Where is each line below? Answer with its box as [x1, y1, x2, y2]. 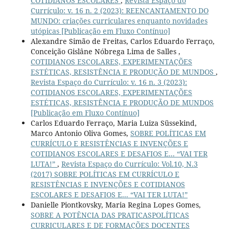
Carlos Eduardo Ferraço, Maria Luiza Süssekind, [30, 118, 197, 128]
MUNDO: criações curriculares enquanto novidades [30, 16, 208, 26]
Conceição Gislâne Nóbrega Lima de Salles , [30, 47, 180, 57]
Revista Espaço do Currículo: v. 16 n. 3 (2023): [30, 77, 187, 87]
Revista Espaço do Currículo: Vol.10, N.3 [61, 159, 198, 169]
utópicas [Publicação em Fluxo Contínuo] [30, 26, 170, 36]
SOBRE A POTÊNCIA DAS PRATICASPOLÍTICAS [30, 210, 189, 220]
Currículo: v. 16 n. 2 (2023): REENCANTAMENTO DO [30, 6, 209, 16]
